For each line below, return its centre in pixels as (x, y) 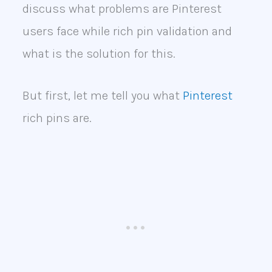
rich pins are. (57, 118)
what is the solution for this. (99, 54)
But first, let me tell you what (102, 96)
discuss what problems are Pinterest (122, 9)
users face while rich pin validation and (127, 32)
